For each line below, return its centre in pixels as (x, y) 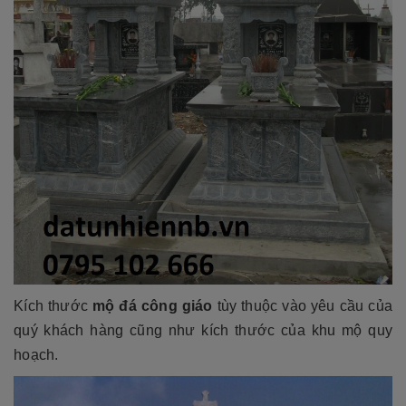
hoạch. (36, 354)
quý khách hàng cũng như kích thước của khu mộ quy (203, 330)
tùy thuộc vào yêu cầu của (303, 305)
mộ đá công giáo (150, 305)
